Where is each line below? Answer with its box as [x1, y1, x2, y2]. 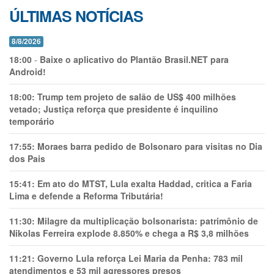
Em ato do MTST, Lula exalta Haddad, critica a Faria [37, 177, 252, 190]
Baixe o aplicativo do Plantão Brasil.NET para [40, 53, 229, 65]
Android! [9, 65, 46, 78]
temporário [9, 114, 54, 127]
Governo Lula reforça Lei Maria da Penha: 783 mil [37, 251, 243, 264]
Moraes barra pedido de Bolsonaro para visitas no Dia [37, 139, 262, 152]
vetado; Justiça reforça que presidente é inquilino [9, 102, 218, 115]
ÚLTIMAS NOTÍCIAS [9, 4, 143, 27]
